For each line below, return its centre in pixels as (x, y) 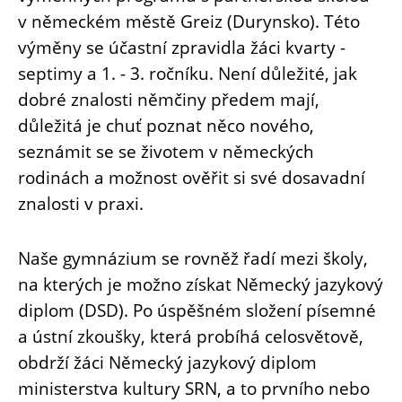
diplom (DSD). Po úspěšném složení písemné (197, 310)
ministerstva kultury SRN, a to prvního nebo (194, 388)
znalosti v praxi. (81, 203)
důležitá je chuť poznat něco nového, (166, 125)
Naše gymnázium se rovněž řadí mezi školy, (193, 258)
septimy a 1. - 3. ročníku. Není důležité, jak (188, 73)
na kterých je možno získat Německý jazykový (201, 284)
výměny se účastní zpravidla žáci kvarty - (182, 47)
